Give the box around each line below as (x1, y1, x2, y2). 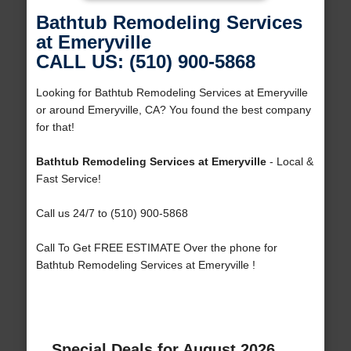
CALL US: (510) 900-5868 (35, 51, 255, 73)
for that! (35, 121, 74, 134)
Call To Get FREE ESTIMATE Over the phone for (35, 241, 277, 255)
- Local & (266, 155, 313, 168)
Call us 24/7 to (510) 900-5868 (35, 207, 188, 220)
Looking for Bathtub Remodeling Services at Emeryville (35, 86, 308, 100)
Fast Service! (35, 172, 101, 186)
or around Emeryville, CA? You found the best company (35, 103, 311, 117)
